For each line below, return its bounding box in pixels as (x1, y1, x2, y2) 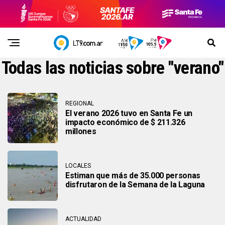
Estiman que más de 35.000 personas (65, 170, 201, 180)
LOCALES (65, 162, 91, 169)
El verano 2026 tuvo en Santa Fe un (65, 108, 193, 118)
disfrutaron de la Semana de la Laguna (65, 179, 205, 189)
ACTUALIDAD (65, 215, 101, 222)
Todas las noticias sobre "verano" (1, 57, 224, 79)
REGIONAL (65, 99, 94, 107)
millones (65, 126, 96, 136)
